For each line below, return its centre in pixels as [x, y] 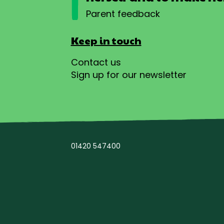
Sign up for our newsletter [128, 74]
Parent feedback [123, 13]
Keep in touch [106, 40]
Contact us [96, 62]
